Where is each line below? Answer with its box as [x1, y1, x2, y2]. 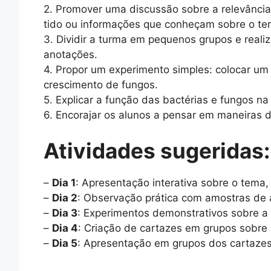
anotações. [44, 48, 97, 60]
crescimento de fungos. [44, 78, 158, 91]
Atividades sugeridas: [44, 138, 270, 164]
